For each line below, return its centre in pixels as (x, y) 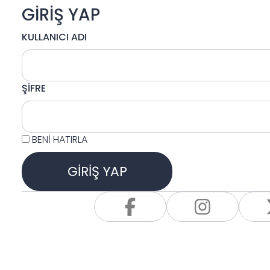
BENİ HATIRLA (60, 140)
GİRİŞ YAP (61, 15)
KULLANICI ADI (54, 37)
